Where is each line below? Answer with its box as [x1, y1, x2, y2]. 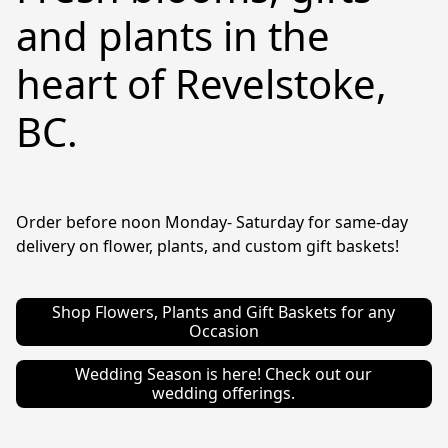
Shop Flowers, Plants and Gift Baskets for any [52, 300, 396, 323]
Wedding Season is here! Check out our [75, 363, 373, 385]
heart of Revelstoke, [16, 55, 387, 111]
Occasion [188, 319, 259, 342]
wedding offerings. [152, 382, 296, 404]
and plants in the [16, 7, 330, 63]
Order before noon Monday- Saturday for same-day [16, 210, 408, 233]
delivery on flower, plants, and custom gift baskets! [16, 234, 399, 257]
